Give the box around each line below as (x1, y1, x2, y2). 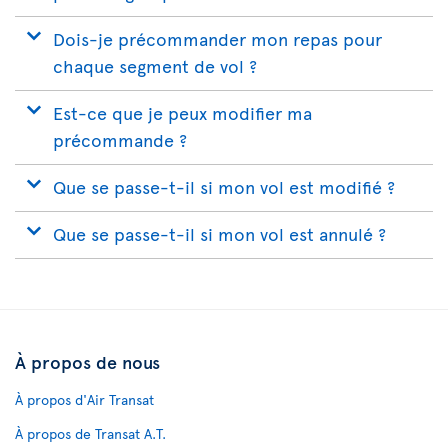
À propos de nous (15, 349, 160, 375)
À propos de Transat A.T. (15, 424, 166, 444)
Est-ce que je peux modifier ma (53, 100, 312, 126)
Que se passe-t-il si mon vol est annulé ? (53, 221, 386, 247)
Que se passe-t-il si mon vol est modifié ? (53, 174, 395, 200)
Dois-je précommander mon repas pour (53, 26, 382, 52)
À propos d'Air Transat (15, 390, 154, 410)
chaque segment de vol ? (53, 53, 257, 79)
